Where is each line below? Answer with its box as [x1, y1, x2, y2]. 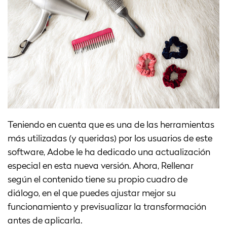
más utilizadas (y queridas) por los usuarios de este [8, 134, 212, 144]
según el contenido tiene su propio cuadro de [8, 175, 187, 185]
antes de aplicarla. [8, 216, 82, 226]
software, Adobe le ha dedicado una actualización [8, 148, 210, 158]
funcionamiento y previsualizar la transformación [8, 203, 206, 212]
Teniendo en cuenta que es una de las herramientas [8, 121, 214, 130]
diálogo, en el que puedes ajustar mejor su [8, 189, 176, 199]
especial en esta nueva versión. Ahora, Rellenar [8, 162, 194, 171]
